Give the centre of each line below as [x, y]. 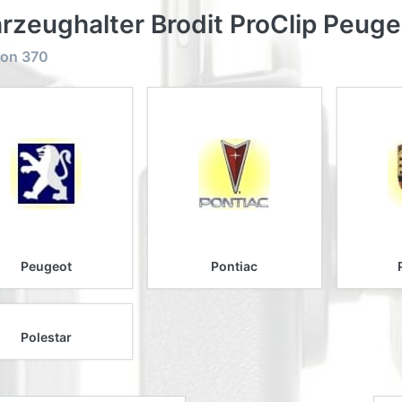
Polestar [46, 336]
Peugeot [46, 266]
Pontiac [235, 266]
